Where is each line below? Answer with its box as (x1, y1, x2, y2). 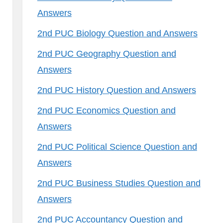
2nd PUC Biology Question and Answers (37, 28, 198, 38)
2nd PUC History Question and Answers (37, 85, 196, 95)
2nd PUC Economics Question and (37, 106, 176, 115)
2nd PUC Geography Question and (37, 49, 176, 59)
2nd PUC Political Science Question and (37, 142, 197, 152)
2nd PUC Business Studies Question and (37, 178, 201, 188)
